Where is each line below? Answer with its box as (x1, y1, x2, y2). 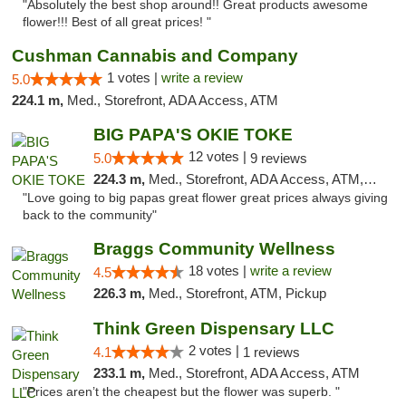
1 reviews (242, 344, 300, 360)
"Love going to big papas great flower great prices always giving (23, 191, 388, 205)
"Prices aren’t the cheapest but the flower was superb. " (23, 385, 340, 399)
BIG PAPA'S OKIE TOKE (92, 125, 293, 144)
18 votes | (188, 263, 250, 278)
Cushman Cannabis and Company (12, 46, 298, 65)
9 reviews (249, 150, 307, 166)
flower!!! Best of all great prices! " (23, 15, 211, 29)
